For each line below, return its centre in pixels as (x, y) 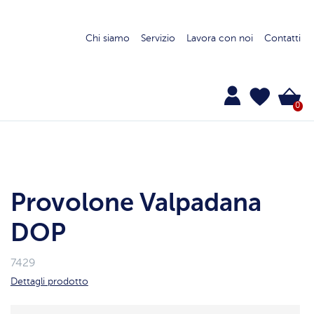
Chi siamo (107, 38)
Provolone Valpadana (136, 204)
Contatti (282, 38)
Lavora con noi (219, 38)
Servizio (158, 38)
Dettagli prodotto (49, 281)
